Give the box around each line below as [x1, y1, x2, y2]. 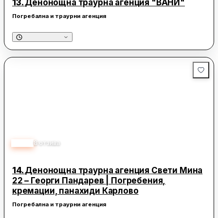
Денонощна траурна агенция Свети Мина [25, 165, 203, 176]
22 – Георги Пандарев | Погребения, [12, 176, 166, 186]
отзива [39, 139, 60, 147]
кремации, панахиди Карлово [12, 186, 139, 196]
